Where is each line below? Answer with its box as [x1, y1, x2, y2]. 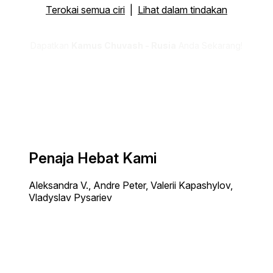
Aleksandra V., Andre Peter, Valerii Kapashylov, [29, 179, 233, 191]
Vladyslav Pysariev [29, 191, 112, 204]
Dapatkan [30, 40, 71, 51]
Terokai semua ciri [46, 3, 125, 16]
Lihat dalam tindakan [138, 3, 227, 16]
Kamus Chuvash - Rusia [71, 40, 176, 51]
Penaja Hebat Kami [29, 149, 157, 167]
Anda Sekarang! [176, 40, 243, 51]
